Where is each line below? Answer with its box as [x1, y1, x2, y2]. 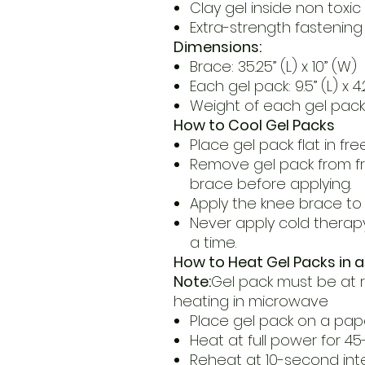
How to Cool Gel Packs [173, 115, 335, 136]
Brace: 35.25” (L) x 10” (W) [189, 56, 357, 77]
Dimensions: [173, 37, 262, 58]
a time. [189, 232, 236, 253]
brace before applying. [189, 174, 351, 195]
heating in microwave [173, 291, 328, 312]
